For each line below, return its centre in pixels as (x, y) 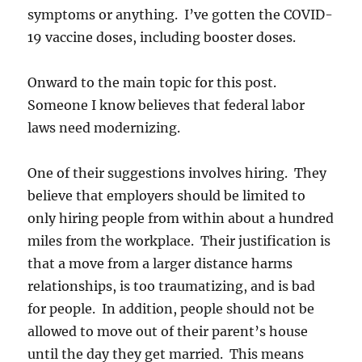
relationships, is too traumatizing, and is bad (172, 286)
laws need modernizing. (104, 128)
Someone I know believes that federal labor (166, 105)
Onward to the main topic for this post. (154, 82)
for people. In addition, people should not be (171, 309)
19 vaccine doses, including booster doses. (162, 37)
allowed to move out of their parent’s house (168, 331)
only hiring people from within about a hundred (181, 218)
